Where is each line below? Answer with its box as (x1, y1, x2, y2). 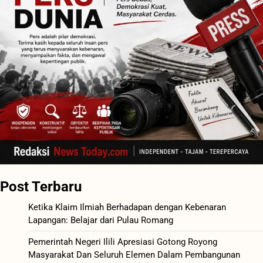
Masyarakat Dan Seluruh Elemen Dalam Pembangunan (28, 249, 240, 260)
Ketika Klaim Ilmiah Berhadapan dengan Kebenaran (28, 201, 226, 213)
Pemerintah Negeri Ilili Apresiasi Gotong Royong (28, 236, 217, 247)
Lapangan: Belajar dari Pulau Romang (28, 214, 173, 225)
